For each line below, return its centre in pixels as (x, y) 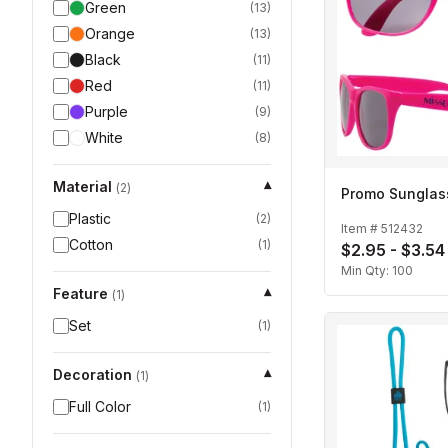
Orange (110, 33)
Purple (106, 111)
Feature (80, 293)
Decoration (92, 374)
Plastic (90, 218)
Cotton (91, 244)
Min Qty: (366, 271)
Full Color (100, 406)
